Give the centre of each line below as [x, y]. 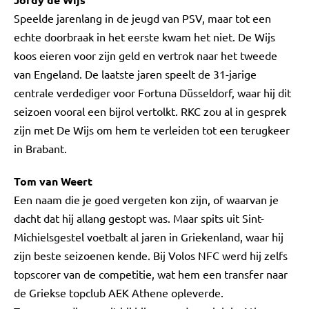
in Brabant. [42, 148]
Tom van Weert [53, 181]
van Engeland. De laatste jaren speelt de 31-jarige [135, 74]
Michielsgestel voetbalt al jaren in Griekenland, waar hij [149, 237]
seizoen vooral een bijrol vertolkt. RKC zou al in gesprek [150, 111]
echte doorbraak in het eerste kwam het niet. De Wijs [144, 37]
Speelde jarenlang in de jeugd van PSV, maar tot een [142, 18]
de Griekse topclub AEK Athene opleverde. [119, 292]
